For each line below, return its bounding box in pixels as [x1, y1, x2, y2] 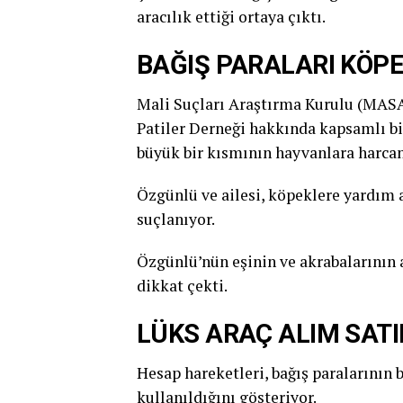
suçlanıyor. [137, 209, 215, 229]
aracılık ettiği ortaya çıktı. [137, 6, 326, 27]
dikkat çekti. [137, 275, 228, 296]
